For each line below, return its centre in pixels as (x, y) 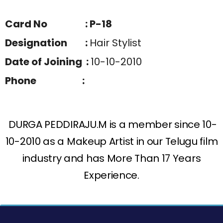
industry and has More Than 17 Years (111, 158)
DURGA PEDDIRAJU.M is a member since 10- (111, 124)
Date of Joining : (48, 61)
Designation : (47, 43)
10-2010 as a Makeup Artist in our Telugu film (111, 141)
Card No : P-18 (58, 24)
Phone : (46, 80)
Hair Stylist (115, 43)
